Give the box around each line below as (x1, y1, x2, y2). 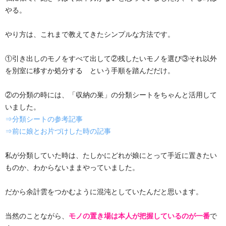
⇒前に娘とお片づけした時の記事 (5, 127, 111, 135)
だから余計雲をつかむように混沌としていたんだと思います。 (5, 188, 203, 196)
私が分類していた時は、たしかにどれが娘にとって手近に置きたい (5, 151, 217, 159)
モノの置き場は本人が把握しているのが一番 (69, 212, 210, 220)
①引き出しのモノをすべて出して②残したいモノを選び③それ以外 (5, 54, 217, 63)
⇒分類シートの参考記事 (5, 115, 83, 123)
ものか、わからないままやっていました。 (5, 163, 139, 172)
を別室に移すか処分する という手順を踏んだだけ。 (5, 67, 175, 75)
